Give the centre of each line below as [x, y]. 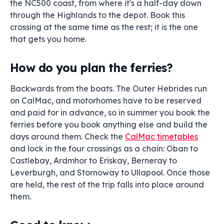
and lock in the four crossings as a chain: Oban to [104, 148]
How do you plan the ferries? [91, 68]
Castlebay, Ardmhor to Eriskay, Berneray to [93, 160]
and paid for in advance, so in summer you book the [110, 112]
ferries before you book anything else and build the [109, 124]
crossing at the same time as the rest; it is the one [104, 27]
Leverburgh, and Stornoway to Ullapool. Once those [110, 172]
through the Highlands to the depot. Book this [97, 15]
